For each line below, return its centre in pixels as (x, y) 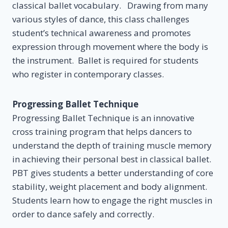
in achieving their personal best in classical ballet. (113, 159)
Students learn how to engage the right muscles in (112, 200)
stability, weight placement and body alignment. (111, 186)
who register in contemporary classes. (89, 74)
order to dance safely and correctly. (83, 214)
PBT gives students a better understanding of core (113, 173)
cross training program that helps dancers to (102, 131)
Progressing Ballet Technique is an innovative (103, 118)
